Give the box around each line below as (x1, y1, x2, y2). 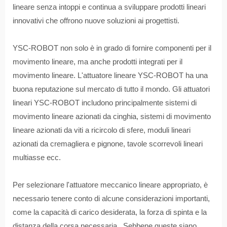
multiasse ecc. (13, 153, 61, 162)
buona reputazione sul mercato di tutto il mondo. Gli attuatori (13, 85, 210, 94)
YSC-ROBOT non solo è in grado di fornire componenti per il (13, 44, 211, 53)
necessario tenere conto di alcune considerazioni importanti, (13, 194, 210, 203)
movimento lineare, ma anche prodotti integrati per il (13, 57, 182, 66)
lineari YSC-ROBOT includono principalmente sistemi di (13, 98, 197, 107)
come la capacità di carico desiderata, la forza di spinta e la (13, 208, 207, 217)
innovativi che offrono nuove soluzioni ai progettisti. (13, 16, 179, 25)
